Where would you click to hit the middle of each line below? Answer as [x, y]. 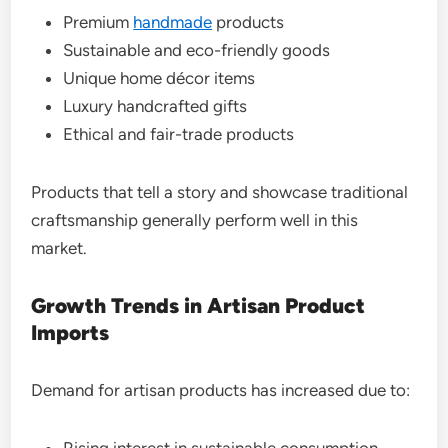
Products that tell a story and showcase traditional [220, 191]
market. [59, 247]
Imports [70, 332]
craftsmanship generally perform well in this [195, 219]
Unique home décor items [159, 77]
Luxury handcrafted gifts [155, 105]
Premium [98, 21]
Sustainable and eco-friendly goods [197, 49]
